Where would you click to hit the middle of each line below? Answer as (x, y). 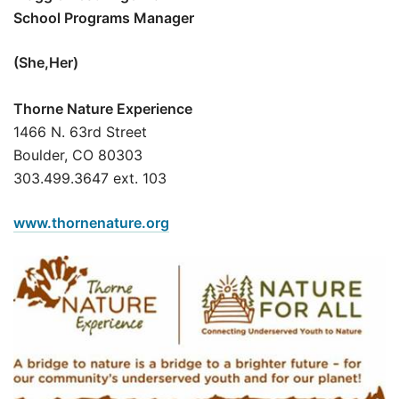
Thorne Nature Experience (103, 108)
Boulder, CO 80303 (78, 155)
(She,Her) (46, 62)
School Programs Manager (104, 17)
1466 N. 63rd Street (80, 131)
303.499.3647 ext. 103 (90, 178)
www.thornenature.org (91, 222)
